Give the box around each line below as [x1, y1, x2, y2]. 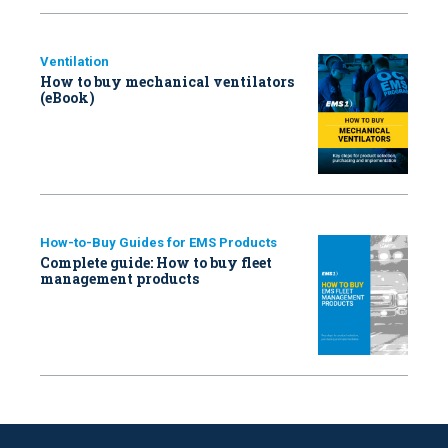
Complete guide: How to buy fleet [40, 252, 272, 272]
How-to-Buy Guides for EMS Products [40, 234, 277, 250]
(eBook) [40, 87, 95, 107]
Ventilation [40, 53, 109, 69]
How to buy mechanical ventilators [40, 71, 294, 91]
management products [40, 268, 199, 288]
